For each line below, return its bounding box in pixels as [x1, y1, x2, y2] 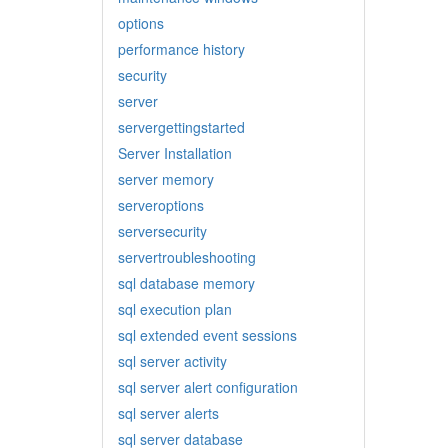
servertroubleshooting [118, 247, 256, 267]
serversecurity [118, 221, 207, 241]
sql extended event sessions [118, 325, 297, 345]
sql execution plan [118, 299, 232, 319]
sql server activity [118, 351, 227, 371]
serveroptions [118, 195, 204, 215]
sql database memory [118, 273, 255, 293]
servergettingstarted [118, 117, 245, 137]
